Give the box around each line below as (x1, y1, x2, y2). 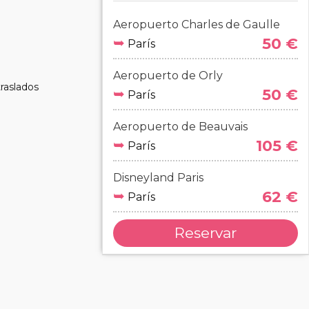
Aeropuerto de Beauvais (113, 120, 248, 133)
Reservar (175, 224, 237, 241)
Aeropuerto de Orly (113, 69, 223, 82)
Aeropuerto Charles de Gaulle (113, 18, 280, 31)
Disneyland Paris (113, 171, 203, 184)
